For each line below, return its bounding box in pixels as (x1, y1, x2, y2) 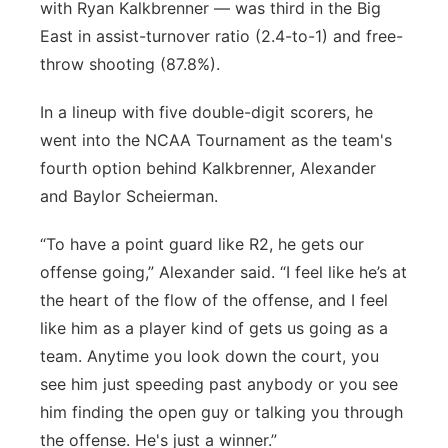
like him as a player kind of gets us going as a (40, 318, 388, 338)
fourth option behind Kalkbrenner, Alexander (40, 158, 376, 178)
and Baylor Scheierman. (40, 186, 218, 206)
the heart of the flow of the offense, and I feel (40, 290, 388, 310)
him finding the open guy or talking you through (40, 402, 403, 422)
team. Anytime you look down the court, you (40, 346, 379, 366)
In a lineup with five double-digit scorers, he (40, 102, 373, 122)
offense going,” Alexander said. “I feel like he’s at (40, 262, 407, 282)
